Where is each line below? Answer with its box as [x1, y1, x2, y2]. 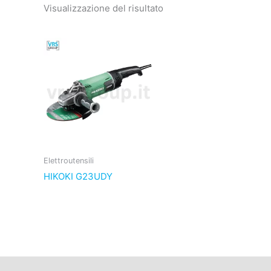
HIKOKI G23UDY [44, 170, 113, 182]
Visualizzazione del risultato [44, 2, 163, 14]
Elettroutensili [44, 155, 94, 165]
